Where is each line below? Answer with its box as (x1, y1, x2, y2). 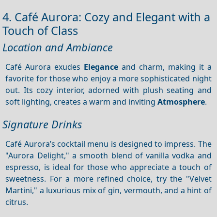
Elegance (84, 61, 119, 72)
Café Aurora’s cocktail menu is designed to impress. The (5, 138, 212, 149)
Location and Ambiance (2, 40, 113, 54)
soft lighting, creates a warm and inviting (5, 96, 158, 107)
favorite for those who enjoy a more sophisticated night (5, 73, 212, 84)
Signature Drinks (2, 117, 82, 131)
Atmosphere (157, 96, 205, 107)
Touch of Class (2, 22, 78, 38)
